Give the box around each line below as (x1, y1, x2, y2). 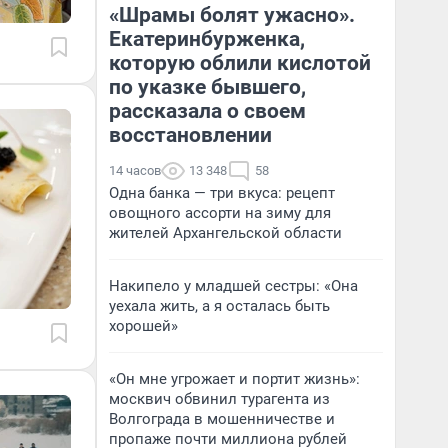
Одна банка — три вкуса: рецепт (109, 184, 335, 202)
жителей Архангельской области (109, 224, 342, 242)
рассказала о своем (109, 99, 306, 123)
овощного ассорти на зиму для (109, 204, 331, 222)
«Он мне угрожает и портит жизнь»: (109, 370, 360, 388)
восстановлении (109, 123, 272, 147)
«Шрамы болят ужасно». (109, 3, 355, 27)
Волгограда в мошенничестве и (109, 410, 335, 428)
